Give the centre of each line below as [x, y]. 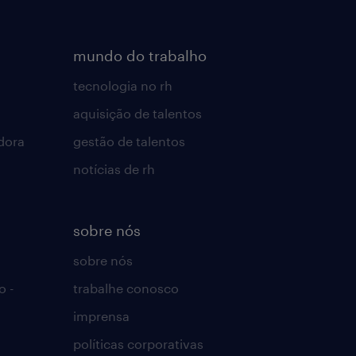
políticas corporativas [138, 344]
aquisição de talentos [137, 113]
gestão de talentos [129, 141]
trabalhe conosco [126, 288]
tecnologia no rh [122, 85]
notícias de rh [114, 169]
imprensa [101, 316]
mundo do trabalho [139, 56]
